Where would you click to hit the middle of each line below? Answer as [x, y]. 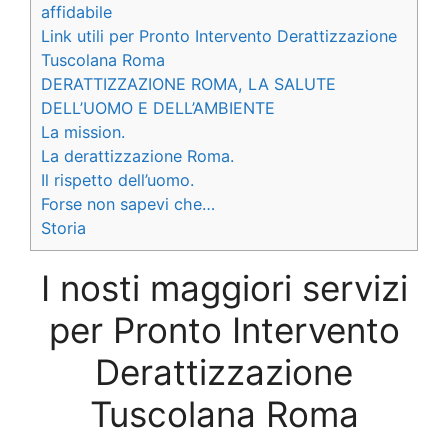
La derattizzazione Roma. [137, 155]
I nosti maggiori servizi [224, 287]
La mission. [83, 131]
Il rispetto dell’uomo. [117, 179]
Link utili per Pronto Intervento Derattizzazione [219, 35]
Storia [63, 227]
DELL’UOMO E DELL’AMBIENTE [158, 107]
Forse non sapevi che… [128, 203]
